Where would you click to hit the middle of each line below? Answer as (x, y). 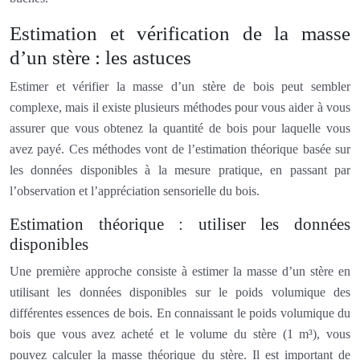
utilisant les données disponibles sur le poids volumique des (180, 292)
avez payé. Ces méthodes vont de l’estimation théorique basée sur (180, 149)
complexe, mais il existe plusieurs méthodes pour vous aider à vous (180, 107)
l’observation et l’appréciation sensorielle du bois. (135, 190)
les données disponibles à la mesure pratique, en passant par (180, 170)
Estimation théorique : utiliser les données (180, 224)
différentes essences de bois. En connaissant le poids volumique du (180, 313)
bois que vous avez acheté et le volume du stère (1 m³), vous (180, 333)
